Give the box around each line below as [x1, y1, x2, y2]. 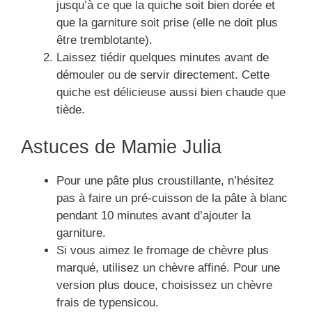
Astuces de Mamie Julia [21, 136, 221, 158]
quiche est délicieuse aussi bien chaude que [56, 85, 286, 99]
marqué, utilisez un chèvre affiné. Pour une [56, 261, 280, 275]
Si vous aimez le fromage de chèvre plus [56, 244, 269, 258]
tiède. [56, 102, 85, 116]
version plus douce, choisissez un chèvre [56, 279, 272, 292]
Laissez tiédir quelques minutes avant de [56, 50, 269, 64]
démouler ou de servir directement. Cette [56, 68, 270, 81]
